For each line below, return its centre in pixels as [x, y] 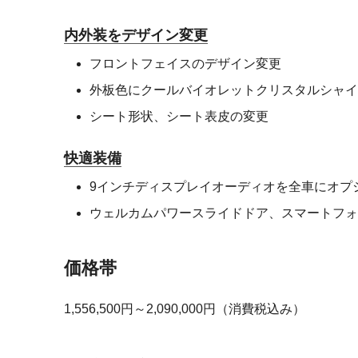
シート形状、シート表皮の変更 [179, 116]
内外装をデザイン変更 [136, 35]
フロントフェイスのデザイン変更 [185, 63]
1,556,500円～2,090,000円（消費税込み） [185, 308]
